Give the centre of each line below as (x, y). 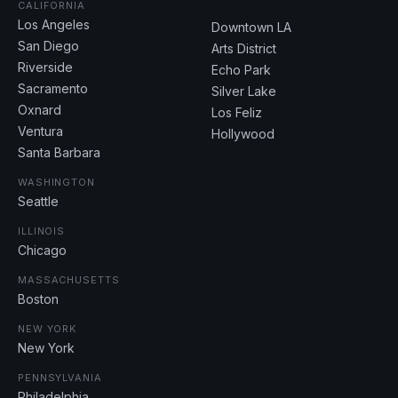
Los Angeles (54, 25)
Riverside (45, 68)
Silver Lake (244, 92)
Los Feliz (237, 113)
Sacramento (53, 89)
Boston (38, 299)
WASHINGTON (56, 183)
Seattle (38, 202)
